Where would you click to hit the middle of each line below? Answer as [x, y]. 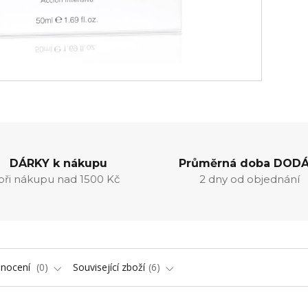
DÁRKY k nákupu [58, 163]
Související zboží [109, 267]
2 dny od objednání [250, 179]
